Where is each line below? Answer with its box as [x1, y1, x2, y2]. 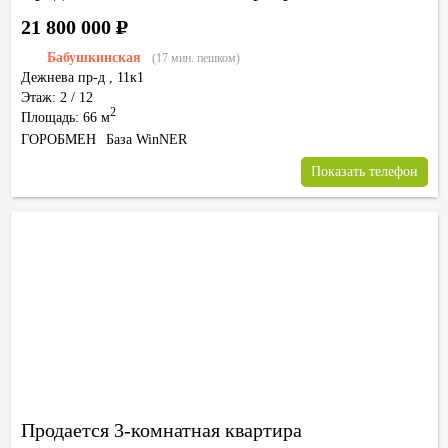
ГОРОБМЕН [21, 132, 96, 147]
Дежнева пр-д [21, 70, 105, 85]
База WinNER [106, 132, 187, 147]
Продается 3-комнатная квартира [21, 419, 302, 441]
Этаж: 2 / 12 [21, 90, 93, 105]
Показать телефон [311, 164, 418, 179]
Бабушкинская [47, 50, 141, 65]
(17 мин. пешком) [152, 51, 240, 65]
